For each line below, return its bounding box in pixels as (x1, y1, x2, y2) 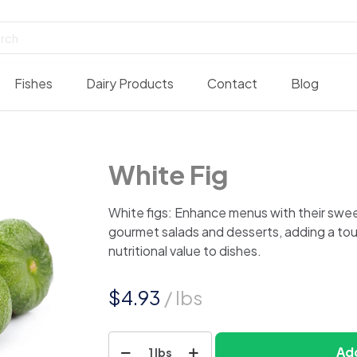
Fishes (14, 75, 53, 92)
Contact (207, 75, 257, 92)
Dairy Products (86, 75, 174, 92)
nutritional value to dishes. (108, 242, 261, 260)
